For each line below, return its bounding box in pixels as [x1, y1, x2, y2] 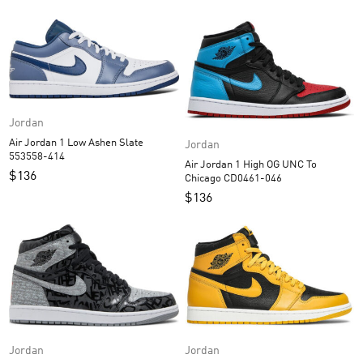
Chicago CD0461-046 [223, 173, 282, 185]
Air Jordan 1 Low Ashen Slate [9, 137, 88, 148]
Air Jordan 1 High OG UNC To [184, 160, 282, 171]
